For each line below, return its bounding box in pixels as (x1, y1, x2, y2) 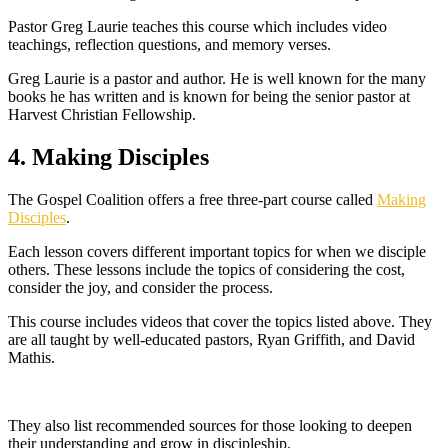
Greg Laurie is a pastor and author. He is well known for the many (8, 70, 426, 88)
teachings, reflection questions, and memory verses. (8, 36, 331, 54)
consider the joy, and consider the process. (8, 279, 273, 297)
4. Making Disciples (8, 144, 209, 171)
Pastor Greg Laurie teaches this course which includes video (8, 18, 387, 36)
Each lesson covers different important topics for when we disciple (8, 243, 426, 261)
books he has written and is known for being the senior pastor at (8, 88, 410, 106)
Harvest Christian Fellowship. (8, 106, 196, 124)
